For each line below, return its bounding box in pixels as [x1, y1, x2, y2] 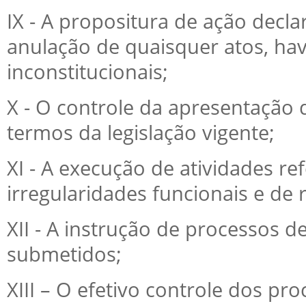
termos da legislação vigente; [7, 119, 275, 146]
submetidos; [7, 240, 122, 268]
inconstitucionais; [7, 58, 168, 85]
